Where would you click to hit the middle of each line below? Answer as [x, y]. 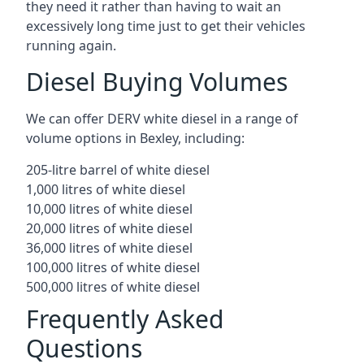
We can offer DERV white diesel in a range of [162, 119]
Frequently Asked [125, 319]
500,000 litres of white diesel [113, 287]
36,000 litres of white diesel [109, 248]
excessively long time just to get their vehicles [166, 26]
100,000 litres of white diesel [113, 267]
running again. [71, 45]
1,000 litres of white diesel [106, 189]
